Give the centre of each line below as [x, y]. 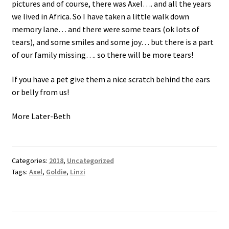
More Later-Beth [41, 116]
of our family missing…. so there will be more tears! [102, 55]
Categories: [30, 160]
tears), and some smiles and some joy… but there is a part [112, 42]
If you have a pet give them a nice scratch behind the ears [111, 79]
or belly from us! [40, 92]
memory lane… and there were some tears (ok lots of [105, 29]
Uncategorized [90, 160]
